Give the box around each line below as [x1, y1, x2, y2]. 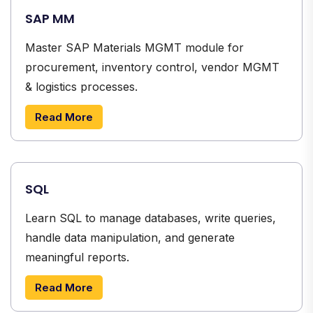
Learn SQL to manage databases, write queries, [25, 210, 276, 225]
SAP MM [25, 9, 75, 27]
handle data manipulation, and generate [25, 230, 235, 245]
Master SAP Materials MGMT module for [25, 40, 244, 54]
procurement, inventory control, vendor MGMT [25, 59, 279, 74]
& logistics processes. [25, 79, 138, 94]
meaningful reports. [25, 249, 129, 264]
